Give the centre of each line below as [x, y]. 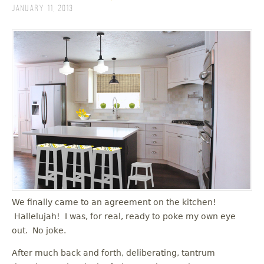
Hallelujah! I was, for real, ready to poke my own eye [124, 216]
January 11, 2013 [43, 9]
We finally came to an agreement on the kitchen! [114, 202]
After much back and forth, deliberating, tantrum [113, 253]
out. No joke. [39, 230]
